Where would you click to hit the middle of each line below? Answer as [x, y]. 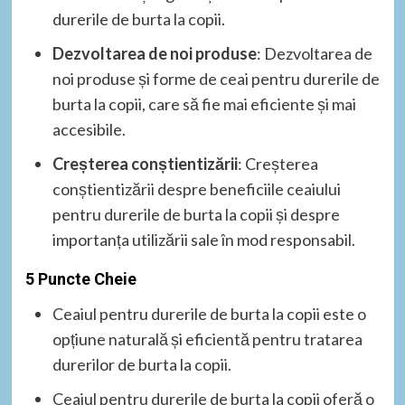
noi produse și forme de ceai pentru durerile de [216, 78]
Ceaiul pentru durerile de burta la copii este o [209, 313]
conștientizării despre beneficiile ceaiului [196, 188]
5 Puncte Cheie [80, 278]
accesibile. [89, 129]
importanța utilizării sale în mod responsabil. [203, 239]
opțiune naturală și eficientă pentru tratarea [207, 339]
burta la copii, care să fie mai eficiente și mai [204, 104]
